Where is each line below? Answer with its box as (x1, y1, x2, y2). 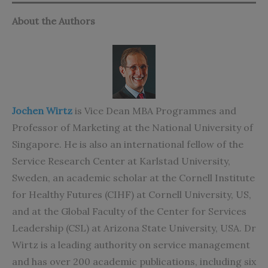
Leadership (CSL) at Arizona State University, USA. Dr (12, 222, 256, 234)
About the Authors (12, 15, 95, 28)
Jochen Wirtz (12, 105, 72, 117)
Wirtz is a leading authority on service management (12, 239, 250, 251)
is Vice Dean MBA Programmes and (72, 105, 236, 117)
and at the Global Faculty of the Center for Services (12, 205, 246, 218)
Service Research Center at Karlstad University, (12, 155, 230, 167)
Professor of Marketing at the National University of (12, 121, 253, 134)
